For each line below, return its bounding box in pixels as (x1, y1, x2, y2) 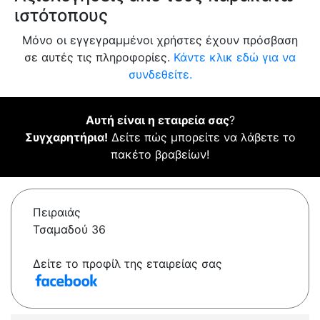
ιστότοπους (14, 5, 108, 26)
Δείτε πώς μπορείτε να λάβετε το (107, 130, 296, 145)
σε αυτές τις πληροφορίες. (24, 50, 174, 65)
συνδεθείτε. (128, 67, 192, 82)
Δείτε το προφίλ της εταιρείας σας (33, 256, 222, 271)
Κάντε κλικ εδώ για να (174, 50, 296, 65)
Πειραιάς (33, 205, 81, 220)
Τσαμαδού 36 (33, 222, 106, 237)
